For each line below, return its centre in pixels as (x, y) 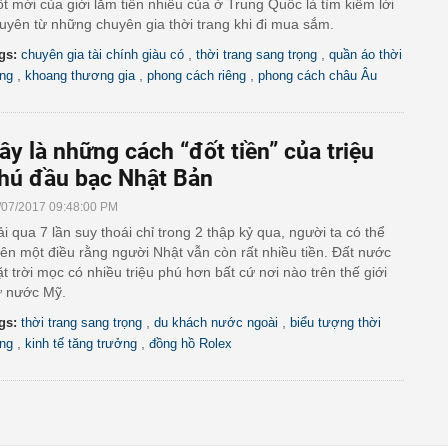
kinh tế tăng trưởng (81, 343)
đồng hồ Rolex (190, 343)
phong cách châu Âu (317, 75)
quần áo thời (365, 54)
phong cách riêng (196, 75)
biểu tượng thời (335, 322)
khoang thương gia (80, 75)
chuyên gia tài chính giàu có (102, 54)
